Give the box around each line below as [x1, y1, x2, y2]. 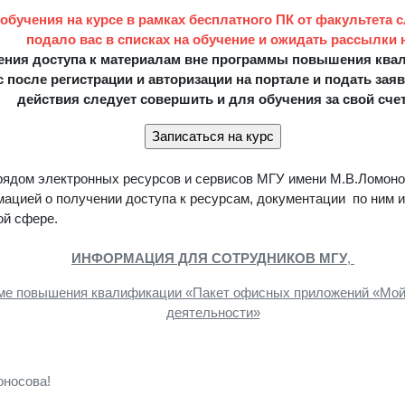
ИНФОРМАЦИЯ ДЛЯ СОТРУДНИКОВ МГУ [71, 250, 347, 266]
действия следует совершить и [16, 91, 225, 107]
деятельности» [165, 305, 260, 320]
